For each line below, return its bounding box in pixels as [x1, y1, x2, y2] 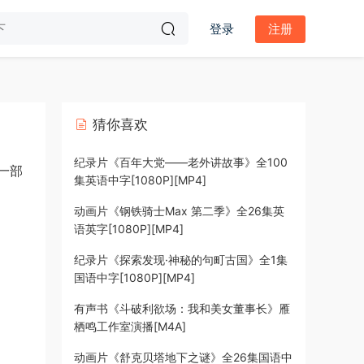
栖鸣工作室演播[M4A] [74, 319, 186, 333]
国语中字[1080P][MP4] [74, 271, 195, 284]
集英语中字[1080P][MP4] [74, 173, 206, 187]
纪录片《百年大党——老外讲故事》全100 [74, 155, 288, 169]
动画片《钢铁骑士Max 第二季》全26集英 [74, 204, 284, 218]
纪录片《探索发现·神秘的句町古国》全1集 [74, 253, 288, 266]
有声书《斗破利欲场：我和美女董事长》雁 [74, 301, 290, 315]
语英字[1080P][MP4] [74, 222, 184, 236]
